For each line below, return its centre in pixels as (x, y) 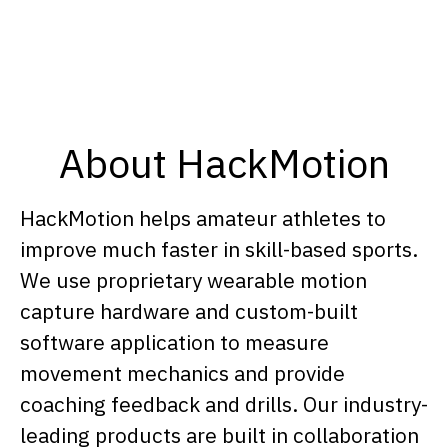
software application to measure (174, 342)
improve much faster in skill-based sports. (219, 249)
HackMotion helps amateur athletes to (203, 218)
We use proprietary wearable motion (193, 280)
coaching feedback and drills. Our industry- (224, 404)
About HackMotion (224, 163)
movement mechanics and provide (182, 373)
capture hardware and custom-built (189, 311)
